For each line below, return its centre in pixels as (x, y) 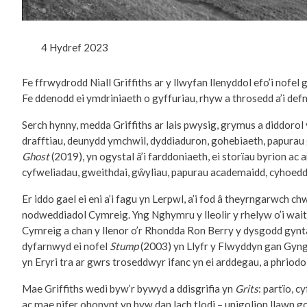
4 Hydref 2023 (75, 48)
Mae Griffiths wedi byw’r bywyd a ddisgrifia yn (128, 289)
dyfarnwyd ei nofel (66, 246)
